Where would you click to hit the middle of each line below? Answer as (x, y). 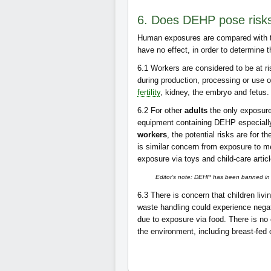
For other (168, 110)
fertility (149, 92)
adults (196, 110)
